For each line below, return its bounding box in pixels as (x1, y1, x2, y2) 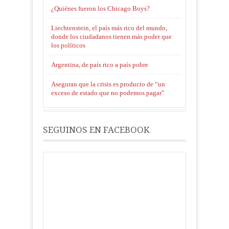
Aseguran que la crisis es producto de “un (51, 80, 165, 88)
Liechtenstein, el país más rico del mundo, (51, 24, 167, 32)
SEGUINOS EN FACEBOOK (43, 125, 150, 135)
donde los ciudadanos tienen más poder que (51, 33, 172, 41)
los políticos (51, 41, 85, 50)
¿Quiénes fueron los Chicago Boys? (51, 5, 150, 13)
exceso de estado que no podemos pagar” (51, 89, 165, 97)
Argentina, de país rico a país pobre (51, 61, 148, 69)
